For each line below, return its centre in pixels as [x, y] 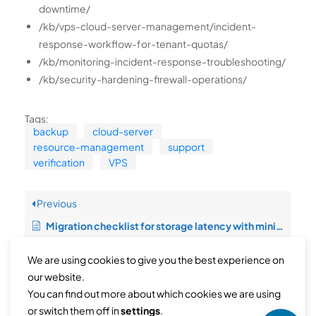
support [186, 147]
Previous [56, 203]
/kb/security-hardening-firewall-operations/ [143, 79]
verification [59, 163]
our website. [56, 276]
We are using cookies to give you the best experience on [156, 260]
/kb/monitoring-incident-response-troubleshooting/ [162, 62]
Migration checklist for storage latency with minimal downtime [161, 226]
